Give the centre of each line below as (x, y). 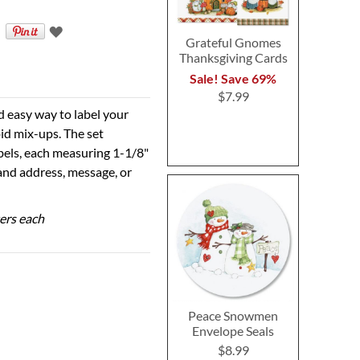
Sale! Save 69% (233, 78)
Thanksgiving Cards (233, 57)
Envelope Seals (233, 330)
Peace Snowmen (233, 315)
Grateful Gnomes (233, 42)
